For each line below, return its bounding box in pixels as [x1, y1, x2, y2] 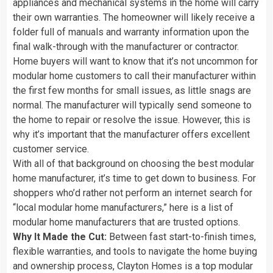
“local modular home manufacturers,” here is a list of [13, 201, 233, 213]
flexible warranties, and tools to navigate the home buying [13, 245, 257, 257]
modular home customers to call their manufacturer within [13, 69, 256, 82]
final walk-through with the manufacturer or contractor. [13, 40, 239, 52]
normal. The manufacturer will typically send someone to [13, 99, 252, 111]
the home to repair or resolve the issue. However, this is [13, 113, 250, 126]
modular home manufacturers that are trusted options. [13, 216, 240, 228]
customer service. [13, 143, 89, 155]
